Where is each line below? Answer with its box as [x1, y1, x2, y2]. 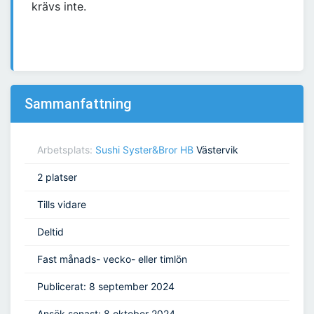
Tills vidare [37, 198, 86, 211]
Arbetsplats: [37, 144, 95, 156]
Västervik [193, 144, 238, 156]
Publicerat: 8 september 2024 [37, 280, 175, 293]
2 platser [37, 171, 77, 184]
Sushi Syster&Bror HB [95, 144, 193, 156]
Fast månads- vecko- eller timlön [37, 253, 187, 266]
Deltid [37, 226, 64, 238]
